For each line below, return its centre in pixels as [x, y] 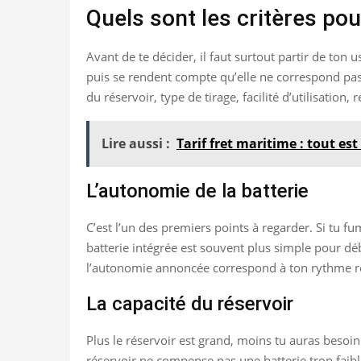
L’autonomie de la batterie [197, 191]
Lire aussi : [136, 143]
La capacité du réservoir [190, 303]
